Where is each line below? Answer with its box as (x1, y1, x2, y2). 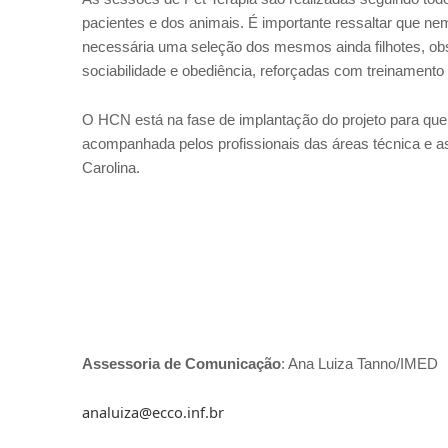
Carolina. (82, 159, 140, 177)
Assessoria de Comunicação (82, 355, 281, 373)
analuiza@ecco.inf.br (82, 402, 224, 423)
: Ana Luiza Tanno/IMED (281, 355, 438, 373)
